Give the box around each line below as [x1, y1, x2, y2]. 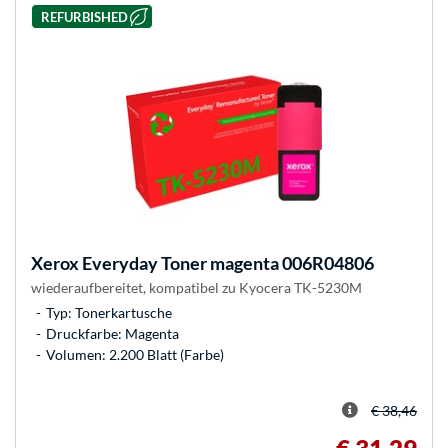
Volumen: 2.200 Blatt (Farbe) [46, 346, 224, 364]
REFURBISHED [40, 8, 128, 25]
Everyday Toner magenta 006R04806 [79, 252, 374, 275]
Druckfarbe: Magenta [46, 325, 179, 343]
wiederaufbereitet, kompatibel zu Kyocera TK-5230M [31, 279, 362, 297]
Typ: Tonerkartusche [46, 304, 172, 322]
